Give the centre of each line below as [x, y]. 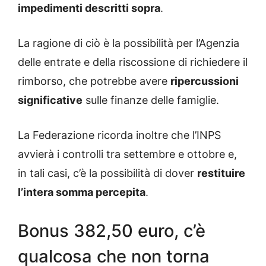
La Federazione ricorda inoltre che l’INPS [119, 135]
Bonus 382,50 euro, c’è [112, 230]
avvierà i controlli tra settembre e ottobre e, [127, 154]
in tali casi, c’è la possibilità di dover [107, 173]
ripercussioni [205, 81]
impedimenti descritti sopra [89, 8]
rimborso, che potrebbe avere [94, 81]
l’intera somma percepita [82, 192]
